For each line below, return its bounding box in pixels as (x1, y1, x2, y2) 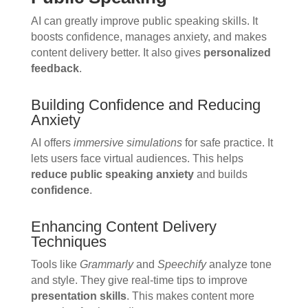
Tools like (30, 258, 80, 271)
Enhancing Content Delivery (30, 218, 217, 236)
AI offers (30, 137, 74, 149)
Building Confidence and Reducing (30, 96, 261, 114)
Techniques (30, 233, 107, 251)
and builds (193, 168, 247, 181)
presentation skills (30, 290, 126, 302)
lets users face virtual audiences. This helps (30, 153, 243, 165)
